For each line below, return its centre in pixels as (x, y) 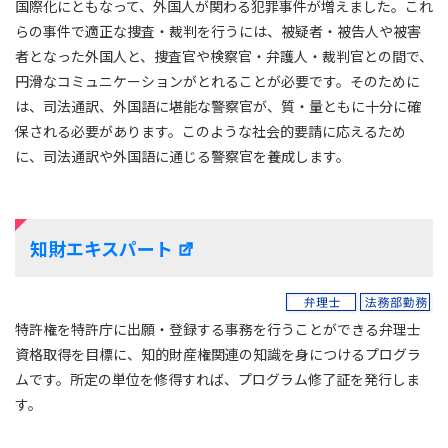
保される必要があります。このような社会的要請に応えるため (210, 131)
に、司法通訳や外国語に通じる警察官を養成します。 (182, 156)
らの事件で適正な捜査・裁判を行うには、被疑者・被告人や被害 (218, 31)
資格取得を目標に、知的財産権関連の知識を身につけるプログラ (218, 354)
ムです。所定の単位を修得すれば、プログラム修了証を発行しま (217, 379)
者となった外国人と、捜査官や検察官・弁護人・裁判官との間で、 (224, 56)
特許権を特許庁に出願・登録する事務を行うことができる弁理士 (218, 329)
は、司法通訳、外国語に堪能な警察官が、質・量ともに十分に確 (218, 106)
